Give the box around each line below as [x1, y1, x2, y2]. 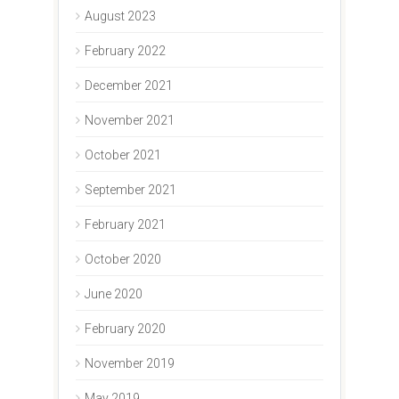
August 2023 [84, 8, 156, 23]
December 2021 [84, 77, 173, 93]
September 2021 [84, 182, 176, 197]
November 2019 [84, 355, 175, 370]
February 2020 [84, 321, 166, 336]
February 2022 [84, 43, 166, 58]
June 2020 [84, 286, 142, 301]
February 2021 [84, 216, 166, 232]
